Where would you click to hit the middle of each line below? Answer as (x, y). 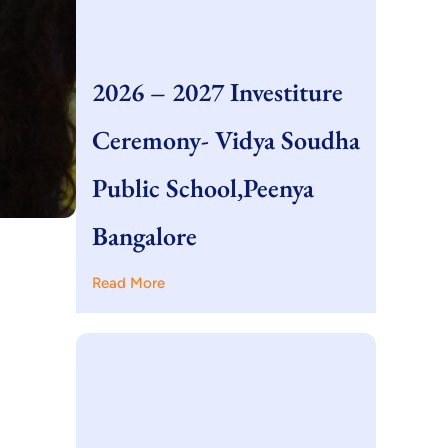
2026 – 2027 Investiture (217, 92)
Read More (128, 283)
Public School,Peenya (203, 188)
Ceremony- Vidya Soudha (226, 140)
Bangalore (144, 236)
